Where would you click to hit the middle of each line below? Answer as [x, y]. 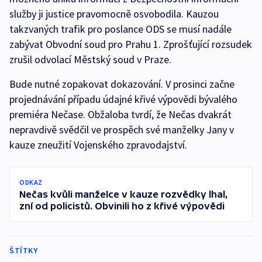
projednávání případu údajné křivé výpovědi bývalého [123, 99]
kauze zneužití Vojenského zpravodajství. [99, 145]
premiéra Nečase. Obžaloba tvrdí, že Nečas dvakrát [120, 114]
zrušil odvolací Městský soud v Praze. [90, 59]
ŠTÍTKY [23, 250]
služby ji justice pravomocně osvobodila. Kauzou [114, 14]
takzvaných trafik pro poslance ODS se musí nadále [120, 29]
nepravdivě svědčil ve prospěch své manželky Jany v [122, 130]
